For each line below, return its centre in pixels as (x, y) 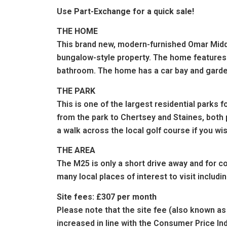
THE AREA (76, 150)
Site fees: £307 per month (107, 197)
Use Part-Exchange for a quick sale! (125, 11)
